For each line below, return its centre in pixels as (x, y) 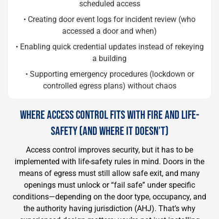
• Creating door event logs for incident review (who (109, 19)
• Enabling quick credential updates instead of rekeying (109, 47)
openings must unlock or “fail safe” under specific (109, 185)
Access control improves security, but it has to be (109, 150)
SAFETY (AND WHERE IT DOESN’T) (109, 131)
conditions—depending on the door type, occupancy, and (109, 197)
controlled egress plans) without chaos (109, 86)
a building (109, 58)
